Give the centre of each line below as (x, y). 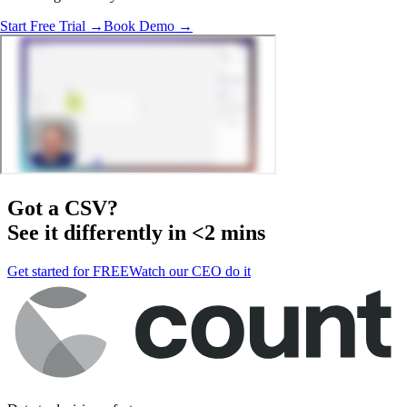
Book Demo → (148, 25)
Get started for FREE (68, 271)
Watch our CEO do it (190, 271)
